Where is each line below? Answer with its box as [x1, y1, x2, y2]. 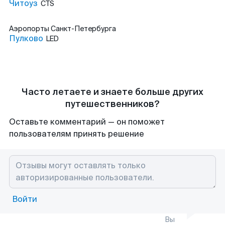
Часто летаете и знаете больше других [22, 86, 203, 98]
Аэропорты [9, 24, 51, 33]
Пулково [9, 33, 43, 44]
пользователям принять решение [9, 129, 144, 139]
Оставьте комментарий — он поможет [9, 117, 165, 127]
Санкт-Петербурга [51, 24, 116, 33]
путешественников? [65, 98, 160, 110]
